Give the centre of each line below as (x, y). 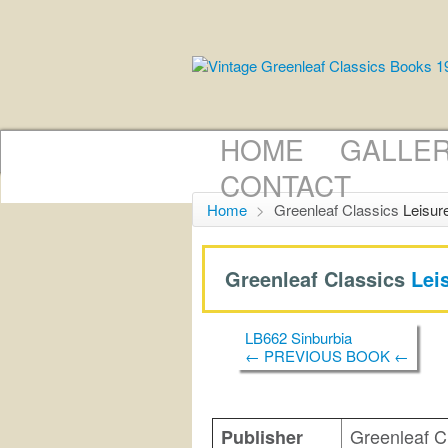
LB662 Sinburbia (298, 337)
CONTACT (285, 185)
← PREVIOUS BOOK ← (327, 355)
